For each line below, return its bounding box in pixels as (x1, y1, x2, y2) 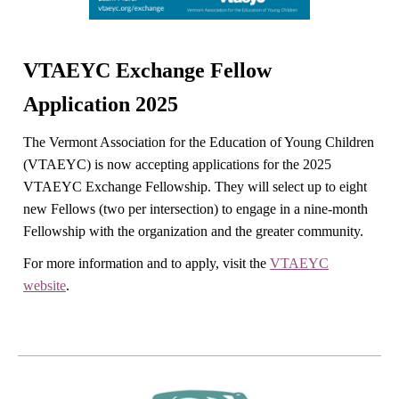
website (23, 278, 66, 293)
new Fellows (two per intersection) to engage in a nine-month (23, 201, 368, 216)
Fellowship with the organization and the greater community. (23, 224, 367, 239)
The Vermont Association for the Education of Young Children (23, 134, 374, 150)
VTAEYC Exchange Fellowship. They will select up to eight (23, 179, 367, 194)
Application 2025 (23, 93, 178, 116)
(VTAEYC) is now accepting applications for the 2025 (23, 157, 331, 172)
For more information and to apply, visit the (23, 256, 270, 271)
